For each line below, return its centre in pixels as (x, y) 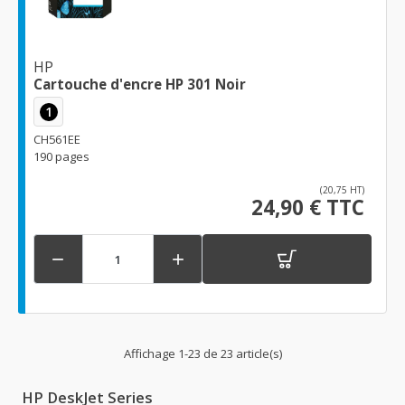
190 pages (61, 157)
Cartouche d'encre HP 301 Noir (140, 84)
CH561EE (57, 140)
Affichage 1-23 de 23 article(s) (202, 354)
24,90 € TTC (308, 208)
